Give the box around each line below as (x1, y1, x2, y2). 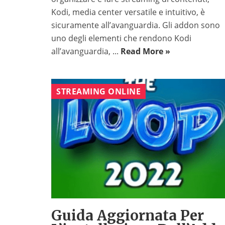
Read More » (121, 46, 170, 57)
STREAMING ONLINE (56, 86, 141, 97)
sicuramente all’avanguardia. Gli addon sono (51, 20, 220, 31)
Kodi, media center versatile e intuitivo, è (51, 7, 205, 18)
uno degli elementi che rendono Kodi (51, 33, 191, 44)
